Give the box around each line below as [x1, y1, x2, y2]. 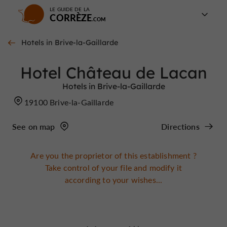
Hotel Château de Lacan [20, 63, 207, 83]
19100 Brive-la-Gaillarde [24, 97, 114, 107]
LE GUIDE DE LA [50, 6, 90, 13]
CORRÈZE [50, 11, 92, 24]
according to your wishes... [64, 174, 163, 185]
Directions [161, 121, 200, 132]
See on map [12, 121, 55, 132]
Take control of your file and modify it [45, 162, 182, 173]
